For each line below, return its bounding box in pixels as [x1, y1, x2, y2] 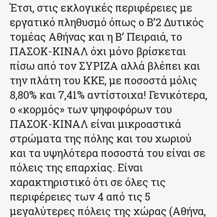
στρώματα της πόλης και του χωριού [10, 131, 191, 145]
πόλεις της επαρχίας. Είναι [10, 160, 143, 174]
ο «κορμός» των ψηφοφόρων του [10, 102, 172, 116]
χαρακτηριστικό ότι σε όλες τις [10, 174, 166, 189]
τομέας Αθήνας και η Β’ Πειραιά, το [10, 29, 182, 44]
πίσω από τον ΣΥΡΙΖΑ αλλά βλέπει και [10, 58, 200, 73]
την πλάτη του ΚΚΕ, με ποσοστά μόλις [10, 73, 197, 87]
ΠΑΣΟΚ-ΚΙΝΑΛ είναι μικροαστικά [10, 116, 181, 131]
